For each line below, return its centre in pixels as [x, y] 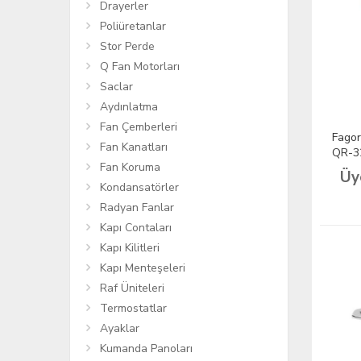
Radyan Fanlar [137, 207]
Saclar [116, 86]
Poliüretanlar [133, 26]
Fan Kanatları [134, 147]
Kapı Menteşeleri [143, 268]
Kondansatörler [139, 187]
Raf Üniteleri [132, 288]
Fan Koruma [130, 167]
